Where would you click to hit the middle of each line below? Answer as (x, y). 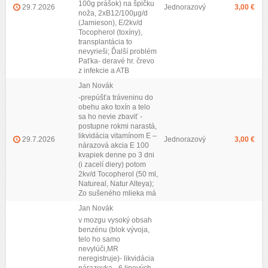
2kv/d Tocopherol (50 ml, (118, 174)
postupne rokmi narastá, (118, 126)
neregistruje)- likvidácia (116, 258)
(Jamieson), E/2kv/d (110, 23)
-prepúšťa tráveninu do (116, 98)
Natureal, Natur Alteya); (116, 184)
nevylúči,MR (98, 249)
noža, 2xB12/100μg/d (113, 13)
